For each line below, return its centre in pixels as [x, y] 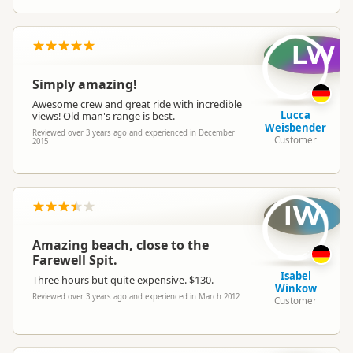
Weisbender [295, 128]
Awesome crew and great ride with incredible [137, 104]
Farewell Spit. [75, 260]
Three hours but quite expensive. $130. [123, 280]
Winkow [295, 288]
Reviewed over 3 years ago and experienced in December [134, 133]
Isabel [295, 276]
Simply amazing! [85, 84]
